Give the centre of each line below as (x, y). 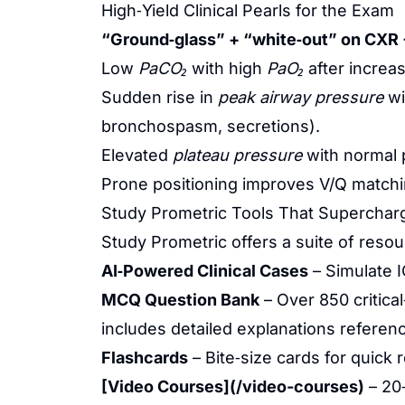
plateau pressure (237, 155)
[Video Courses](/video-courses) (233, 386)
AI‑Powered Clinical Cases (205, 271)
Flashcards (145, 358)
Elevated (137, 155)
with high (227, 68)
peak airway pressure (301, 97)
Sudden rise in (160, 97)
